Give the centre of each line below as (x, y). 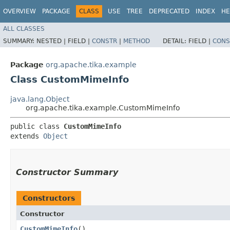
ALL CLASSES (24, 28)
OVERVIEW (20, 11)
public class (37, 126)
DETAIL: (176, 41)
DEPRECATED (169, 11)
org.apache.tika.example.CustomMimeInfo (103, 108)
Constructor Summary (67, 172)
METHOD (137, 41)
